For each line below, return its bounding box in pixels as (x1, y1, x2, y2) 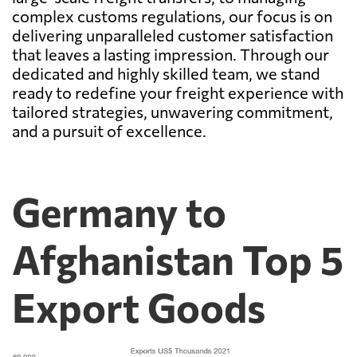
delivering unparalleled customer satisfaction (12, 25, 333, 45)
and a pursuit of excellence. (12, 120, 206, 140)
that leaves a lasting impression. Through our (12, 44, 329, 64)
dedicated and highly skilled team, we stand (12, 63, 320, 83)
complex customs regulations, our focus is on (12, 6, 332, 25)
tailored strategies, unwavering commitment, (12, 101, 333, 121)
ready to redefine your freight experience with (12, 82, 343, 102)
